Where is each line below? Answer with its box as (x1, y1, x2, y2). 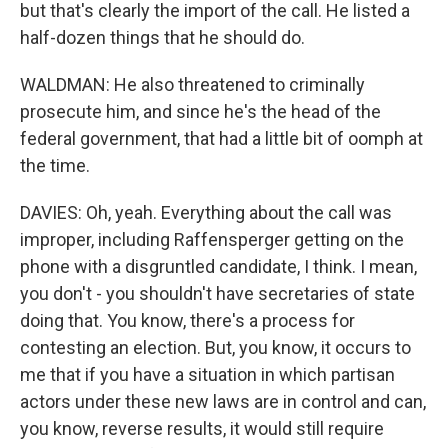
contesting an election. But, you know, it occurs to (20, 337, 411, 358)
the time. (20, 155, 90, 176)
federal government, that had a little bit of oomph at (20, 128, 423, 149)
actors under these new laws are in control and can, (20, 391, 426, 412)
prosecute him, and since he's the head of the (20, 101, 381, 122)
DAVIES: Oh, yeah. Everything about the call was (20, 202, 392, 223)
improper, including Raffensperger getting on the (20, 229, 404, 250)
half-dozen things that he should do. (20, 27, 305, 48)
